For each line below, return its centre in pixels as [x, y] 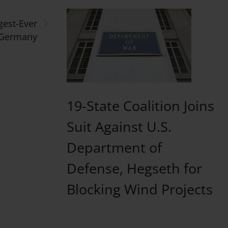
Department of [114, 147]
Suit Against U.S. [119, 126]
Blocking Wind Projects [139, 189]
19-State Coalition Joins [140, 105]
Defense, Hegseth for [134, 168]
